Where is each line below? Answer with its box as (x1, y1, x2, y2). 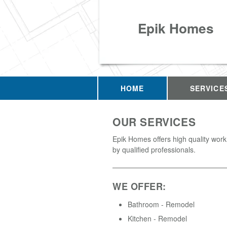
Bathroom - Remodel (128, 199, 195, 209)
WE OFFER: (112, 179, 166, 193)
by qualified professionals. (112, 144, 196, 155)
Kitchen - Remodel (128, 213, 187, 223)
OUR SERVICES (112, 114, 196, 129)
